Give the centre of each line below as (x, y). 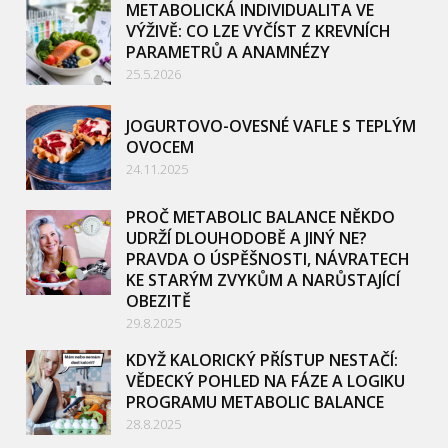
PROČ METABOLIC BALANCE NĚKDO (261, 217)
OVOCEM (160, 147)
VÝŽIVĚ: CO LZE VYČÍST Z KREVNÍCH (259, 31)
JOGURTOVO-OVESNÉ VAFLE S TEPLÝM (271, 126)
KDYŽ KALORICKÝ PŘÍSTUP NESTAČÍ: (262, 360)
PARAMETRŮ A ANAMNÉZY (228, 52)
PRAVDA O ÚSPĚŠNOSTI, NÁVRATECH (268, 259)
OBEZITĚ (159, 301)
